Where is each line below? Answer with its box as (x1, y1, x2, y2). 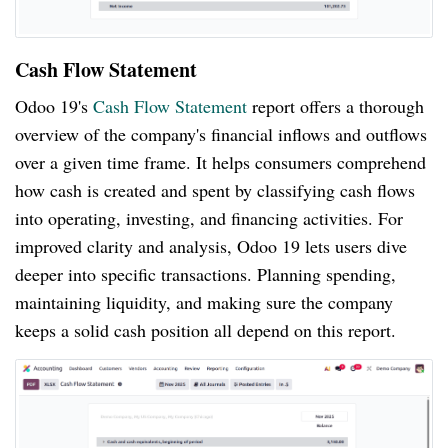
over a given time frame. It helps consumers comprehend (15, 149, 426, 174)
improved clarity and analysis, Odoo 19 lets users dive (15, 233, 407, 258)
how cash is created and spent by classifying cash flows (15, 177, 415, 202)
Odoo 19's (15, 93, 93, 118)
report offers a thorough (247, 93, 424, 118)
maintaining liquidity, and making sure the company (15, 289, 393, 314)
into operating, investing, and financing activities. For (15, 205, 403, 230)
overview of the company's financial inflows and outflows (15, 121, 427, 146)
